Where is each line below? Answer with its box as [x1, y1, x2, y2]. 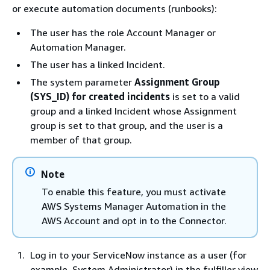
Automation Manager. [30, 41, 126, 53]
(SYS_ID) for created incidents [30, 90, 170, 102]
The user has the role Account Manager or [30, 27, 216, 39]
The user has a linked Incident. [30, 58, 165, 71]
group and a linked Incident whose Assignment [30, 105, 237, 117]
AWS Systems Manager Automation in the [42, 200, 226, 212]
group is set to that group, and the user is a [30, 119, 223, 131]
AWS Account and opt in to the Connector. [42, 215, 227, 227]
